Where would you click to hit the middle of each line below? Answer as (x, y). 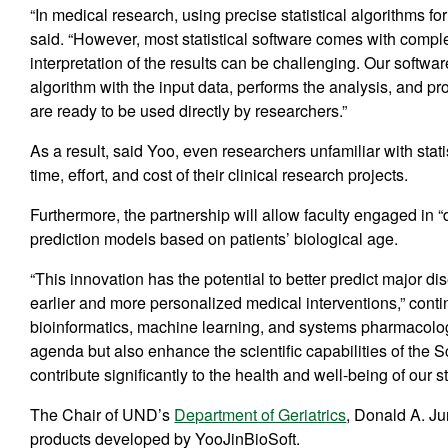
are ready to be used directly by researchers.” (189, 110)
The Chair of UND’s (102, 414)
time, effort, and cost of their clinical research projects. (219, 174)
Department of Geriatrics (260, 414)
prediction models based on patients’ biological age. (214, 238)
